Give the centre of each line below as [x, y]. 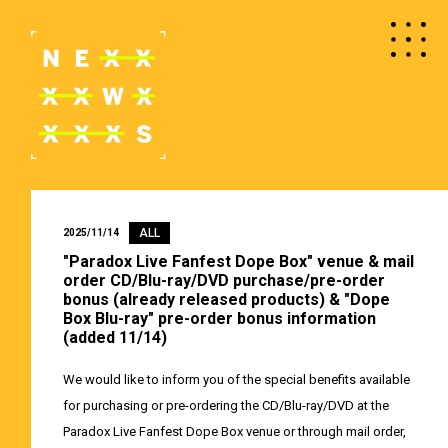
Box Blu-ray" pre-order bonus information [219, 318]
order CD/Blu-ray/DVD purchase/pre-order [223, 280]
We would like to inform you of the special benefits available [236, 379]
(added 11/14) [114, 337]
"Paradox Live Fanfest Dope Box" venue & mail [238, 261]
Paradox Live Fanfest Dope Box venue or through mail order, [234, 431]
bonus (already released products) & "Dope [226, 299]
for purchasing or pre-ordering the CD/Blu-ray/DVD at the [225, 405]
